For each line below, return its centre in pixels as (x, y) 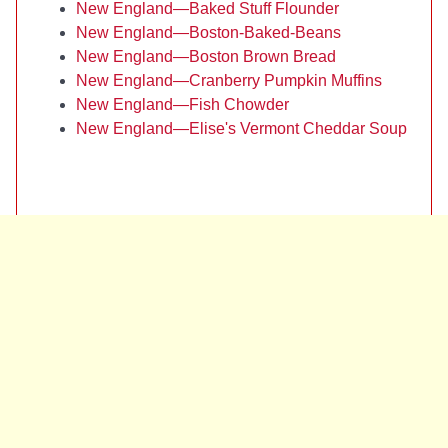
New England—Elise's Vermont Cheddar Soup (241, 128)
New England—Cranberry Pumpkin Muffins (229, 80)
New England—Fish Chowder (182, 104)
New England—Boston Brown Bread (206, 56)
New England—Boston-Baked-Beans (208, 32)
